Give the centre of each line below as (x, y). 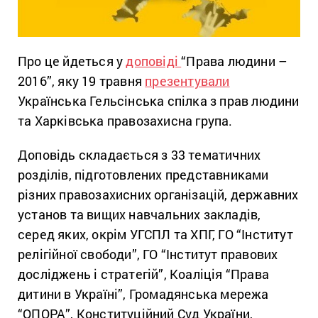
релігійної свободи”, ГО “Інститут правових (148, 254)
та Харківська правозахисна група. (125, 120)
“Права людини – (234, 61)
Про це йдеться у (72, 61)
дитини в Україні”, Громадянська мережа (143, 294)
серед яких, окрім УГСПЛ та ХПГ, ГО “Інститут (155, 234)
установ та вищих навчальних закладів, (139, 214)
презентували (187, 81)
